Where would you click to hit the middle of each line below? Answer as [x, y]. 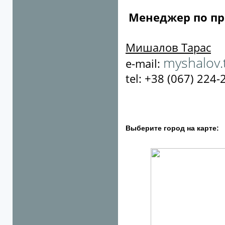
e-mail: [144, 63]
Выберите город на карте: [172, 128]
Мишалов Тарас [168, 47]
